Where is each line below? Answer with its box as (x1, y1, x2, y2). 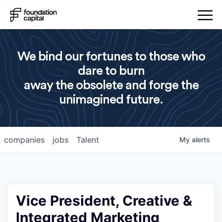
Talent (76, 135, 99, 145)
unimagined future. (59, 93, 163, 106)
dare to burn (77, 64, 145, 77)
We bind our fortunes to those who (17, 50, 205, 63)
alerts (192, 135, 210, 144)
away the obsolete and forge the (23, 79, 199, 92)
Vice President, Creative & (16, 192, 192, 209)
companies (4, 135, 45, 145)
